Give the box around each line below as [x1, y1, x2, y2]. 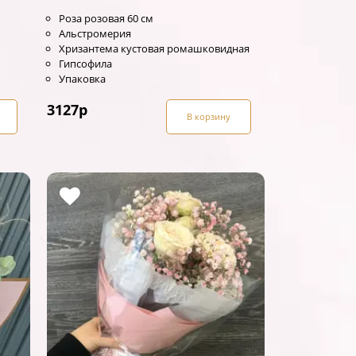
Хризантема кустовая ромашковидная [58, 41, 250, 56]
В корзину [187, 110, 231, 122]
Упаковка [58, 71, 106, 86]
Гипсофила [58, 56, 112, 71]
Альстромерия [58, 25, 131, 41]
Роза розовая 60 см [58, 10, 153, 25]
